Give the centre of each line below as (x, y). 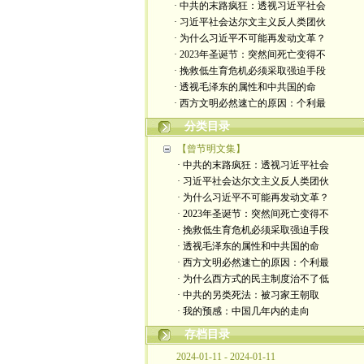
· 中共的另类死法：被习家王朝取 (248, 295)
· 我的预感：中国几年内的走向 (243, 311)
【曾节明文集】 (211, 149)
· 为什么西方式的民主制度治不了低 (253, 279)
